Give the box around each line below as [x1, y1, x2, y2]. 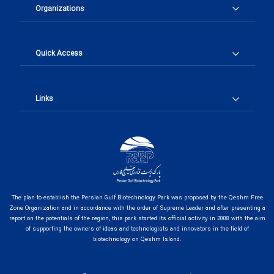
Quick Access [35, 48, 83, 60]
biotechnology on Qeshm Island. [92, 235, 182, 244]
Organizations [35, 2, 84, 15]
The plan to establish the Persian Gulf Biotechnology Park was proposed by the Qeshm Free [11, 193, 263, 202]
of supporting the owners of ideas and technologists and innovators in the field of [25, 224, 249, 234]
